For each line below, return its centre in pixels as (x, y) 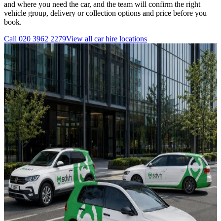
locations (132, 39)
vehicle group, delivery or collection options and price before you (105, 13)
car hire (106, 39)
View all (80, 39)
